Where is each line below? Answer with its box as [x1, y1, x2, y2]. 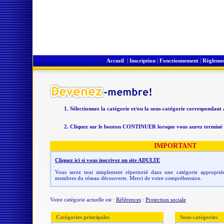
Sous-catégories [180, 214, 217, 220]
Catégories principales [56, 214, 109, 220]
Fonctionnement [159, 57, 198, 63]
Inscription [129, 57, 155, 63]
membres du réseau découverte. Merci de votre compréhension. [55, 175, 202, 181]
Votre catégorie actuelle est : [50, 196, 116, 202]
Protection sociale [145, 196, 186, 202]
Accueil [106, 57, 124, 63]
